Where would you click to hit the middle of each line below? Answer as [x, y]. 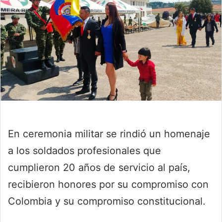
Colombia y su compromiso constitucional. [107, 201]
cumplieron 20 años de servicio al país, [99, 168]
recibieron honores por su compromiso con [108, 185]
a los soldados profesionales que [84, 151]
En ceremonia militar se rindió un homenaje [109, 134]
